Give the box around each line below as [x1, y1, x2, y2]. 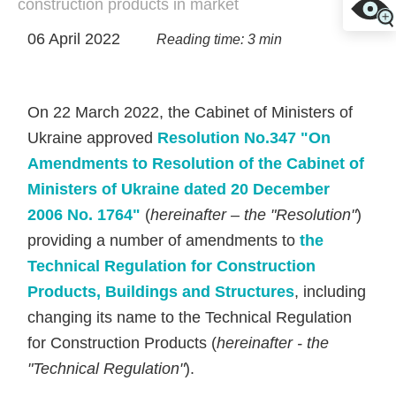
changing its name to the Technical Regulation [27, 308, 353, 326]
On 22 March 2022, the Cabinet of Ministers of [27, 103, 354, 121]
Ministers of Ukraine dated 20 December [27, 180, 331, 198]
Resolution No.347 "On [157, 129, 331, 147]
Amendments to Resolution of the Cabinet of [27, 155, 365, 172]
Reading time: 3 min [156, 32, 283, 47]
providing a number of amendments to [27, 232, 301, 249]
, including [294, 283, 367, 301]
